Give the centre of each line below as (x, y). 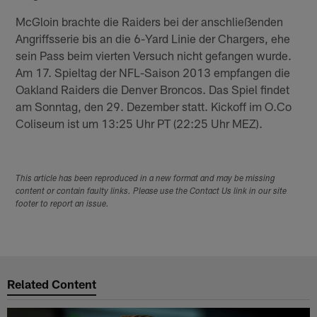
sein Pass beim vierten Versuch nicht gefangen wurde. (154, 55)
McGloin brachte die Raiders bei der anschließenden (150, 21)
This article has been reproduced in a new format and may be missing (146, 179)
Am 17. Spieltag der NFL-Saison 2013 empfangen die (153, 72)
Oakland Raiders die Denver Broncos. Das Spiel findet (153, 89)
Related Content (52, 284)
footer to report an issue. (63, 204)
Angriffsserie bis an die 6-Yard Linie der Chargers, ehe (153, 38)
